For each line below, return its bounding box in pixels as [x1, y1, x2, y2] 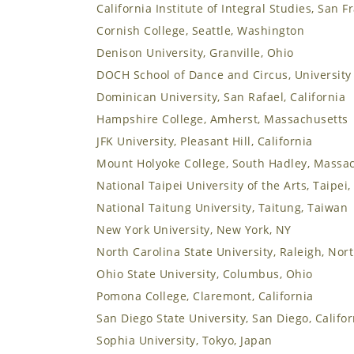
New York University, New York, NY [96, 222, 292, 237]
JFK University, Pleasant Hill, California [96, 134, 313, 149]
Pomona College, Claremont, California [96, 288, 314, 303]
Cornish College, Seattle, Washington [96, 23, 304, 38]
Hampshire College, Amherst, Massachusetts [96, 111, 348, 126]
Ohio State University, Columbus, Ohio [96, 266, 313, 281]
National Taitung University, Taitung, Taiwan [96, 200, 348, 215]
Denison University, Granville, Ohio [96, 45, 294, 60]
